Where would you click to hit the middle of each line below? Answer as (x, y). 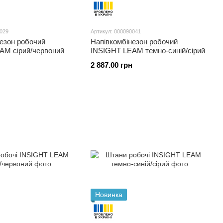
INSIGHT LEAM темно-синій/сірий (148, 51)
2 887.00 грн (111, 65)
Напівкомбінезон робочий (134, 42)
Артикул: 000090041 (116, 31)
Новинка (109, 195)
